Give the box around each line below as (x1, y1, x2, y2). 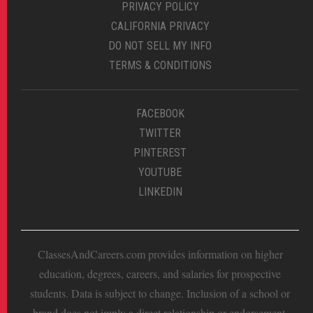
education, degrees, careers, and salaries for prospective (39, 266, 281, 282)
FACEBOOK (136, 107, 184, 121)
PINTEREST (133, 146, 187, 160)
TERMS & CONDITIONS (108, 59, 212, 73)
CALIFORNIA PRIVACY (110, 20, 210, 34)
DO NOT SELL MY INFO (108, 39, 212, 53)
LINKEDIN (138, 185, 182, 199)
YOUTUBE (138, 166, 182, 180)
